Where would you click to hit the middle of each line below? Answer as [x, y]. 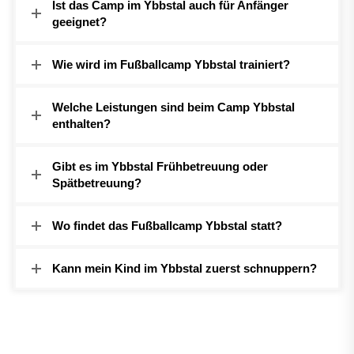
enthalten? [81, 124]
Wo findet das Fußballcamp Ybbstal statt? [167, 226]
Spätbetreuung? [97, 183]
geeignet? [79, 22]
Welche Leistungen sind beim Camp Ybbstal [173, 107]
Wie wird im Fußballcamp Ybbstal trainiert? [171, 65]
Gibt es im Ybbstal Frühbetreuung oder [160, 167]
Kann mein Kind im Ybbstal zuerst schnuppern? [185, 269]
